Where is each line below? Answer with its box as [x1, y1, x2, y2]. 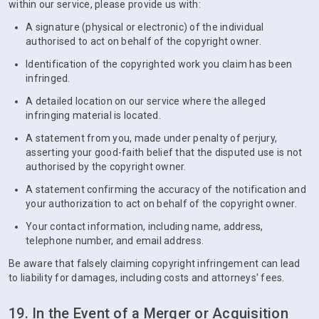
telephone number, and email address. [26, 235, 204, 246]
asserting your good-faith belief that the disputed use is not [26, 147, 303, 158]
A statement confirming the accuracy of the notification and [26, 184, 306, 195]
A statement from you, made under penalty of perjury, [26, 132, 277, 144]
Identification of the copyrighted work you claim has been [26, 58, 293, 70]
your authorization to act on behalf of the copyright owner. [26, 198, 297, 209]
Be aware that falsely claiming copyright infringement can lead [9, 258, 300, 269]
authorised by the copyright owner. [26, 161, 187, 172]
